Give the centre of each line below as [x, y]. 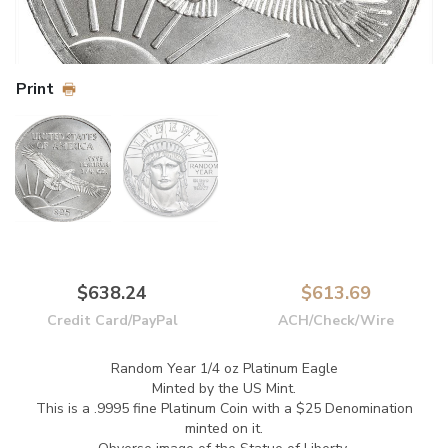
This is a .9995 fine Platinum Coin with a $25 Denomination [224, 408]
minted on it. [224, 428]
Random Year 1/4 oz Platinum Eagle [224, 368]
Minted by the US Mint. [224, 388]
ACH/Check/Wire [336, 320]
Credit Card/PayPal [112, 320]
